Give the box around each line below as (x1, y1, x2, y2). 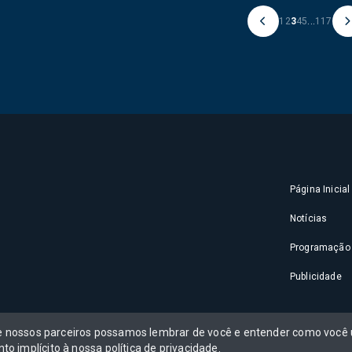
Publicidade (289, 270, 342, 282)
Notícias (289, 212, 328, 224)
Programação (289, 241, 350, 253)
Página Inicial (289, 183, 350, 195)
